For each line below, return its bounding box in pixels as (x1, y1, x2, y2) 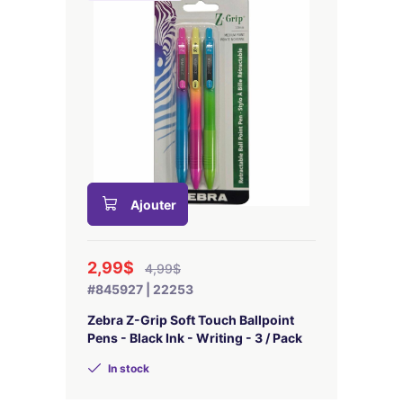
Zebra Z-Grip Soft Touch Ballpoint (87, 312, 294, 327)
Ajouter (130, 197, 176, 212)
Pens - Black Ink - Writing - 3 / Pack (87, 330, 302, 345)
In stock (105, 362, 149, 375)
